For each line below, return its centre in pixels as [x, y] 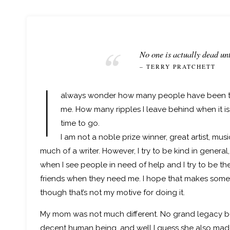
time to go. [80, 123]
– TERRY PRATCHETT [178, 67]
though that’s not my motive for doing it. [113, 193]
